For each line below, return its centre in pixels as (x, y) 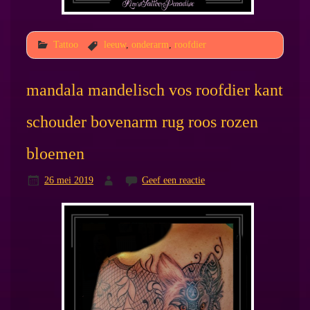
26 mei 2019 (69, 180)
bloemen (55, 154)
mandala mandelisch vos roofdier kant (154, 90)
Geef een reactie (174, 180)
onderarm (150, 44)
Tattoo (65, 44)
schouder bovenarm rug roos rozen (142, 122)
